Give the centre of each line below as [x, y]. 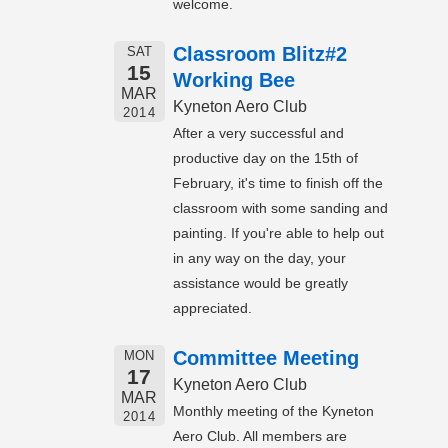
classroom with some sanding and [280, 208]
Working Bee [234, 80]
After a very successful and [258, 133]
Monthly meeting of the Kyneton [273, 411]
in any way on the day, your [259, 258]
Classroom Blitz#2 [260, 54]
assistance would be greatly [260, 283]
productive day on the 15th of [265, 158]
